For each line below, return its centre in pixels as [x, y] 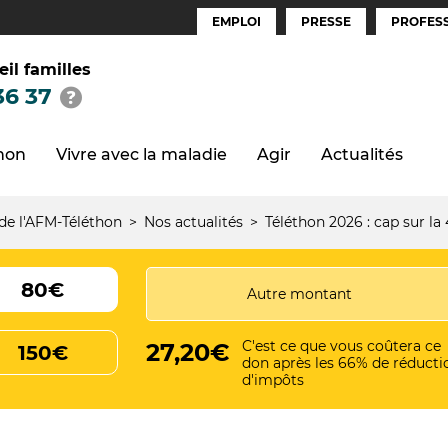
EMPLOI [236, 21]
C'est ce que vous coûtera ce [341, 346]
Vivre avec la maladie [141, 154]
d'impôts [273, 380]
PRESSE [326, 21]
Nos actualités [193, 222]
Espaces [228, 30]
